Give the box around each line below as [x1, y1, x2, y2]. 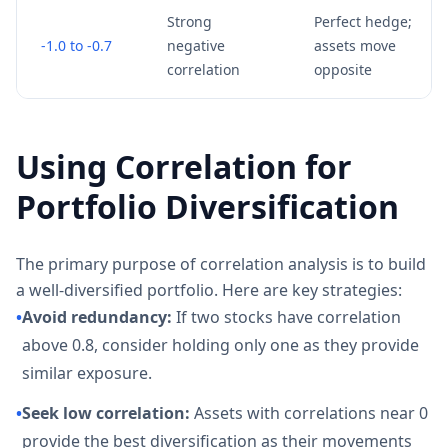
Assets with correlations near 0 [190, 402, 428, 424]
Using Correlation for [16, 145, 352, 188]
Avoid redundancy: [22, 306, 172, 328]
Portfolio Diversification [16, 185, 399, 228]
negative [167, 36, 225, 55]
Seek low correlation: [22, 402, 190, 424]
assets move [314, 36, 396, 55]
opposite [314, 60, 372, 79]
